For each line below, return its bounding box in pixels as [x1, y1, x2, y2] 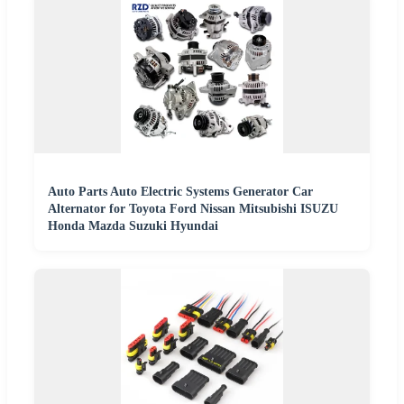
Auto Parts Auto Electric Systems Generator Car [48, 185, 313, 199]
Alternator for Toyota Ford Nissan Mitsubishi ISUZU [48, 202, 338, 216]
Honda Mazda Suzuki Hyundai [48, 219, 218, 234]
